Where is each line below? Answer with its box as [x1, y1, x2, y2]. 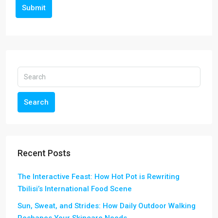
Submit [22, 3, 46, 12]
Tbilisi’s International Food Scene [18, 184, 132, 193]
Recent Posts [18, 147, 71, 158]
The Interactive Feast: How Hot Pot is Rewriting [18, 172, 180, 181]
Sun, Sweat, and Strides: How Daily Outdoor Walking [18, 201, 196, 210]
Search [24, 97, 49, 107]
